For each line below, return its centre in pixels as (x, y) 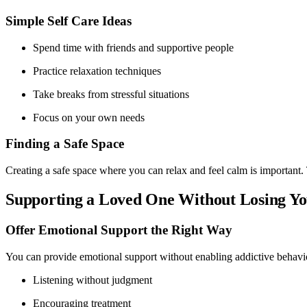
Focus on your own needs (89, 117)
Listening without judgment (93, 280)
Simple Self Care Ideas (69, 21)
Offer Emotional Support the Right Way (119, 230)
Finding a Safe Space (65, 144)
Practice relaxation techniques (97, 71)
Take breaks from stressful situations (111, 94)
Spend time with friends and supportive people (133, 47)
